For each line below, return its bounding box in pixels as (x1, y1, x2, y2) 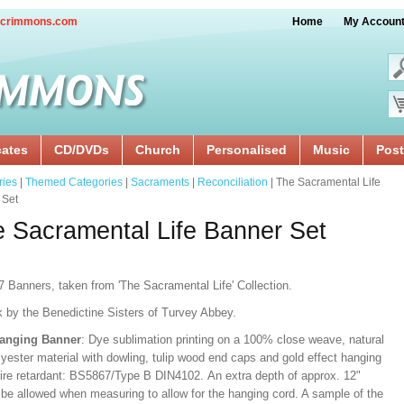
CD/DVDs (54, 142, 109, 157)
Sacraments (131, 176, 189, 188)
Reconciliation (197, 176, 268, 188)
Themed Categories (25, 176, 123, 188)
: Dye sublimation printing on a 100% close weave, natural (81, 333, 384, 346)
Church (135, 142, 180, 157)
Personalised (207, 142, 287, 157)
